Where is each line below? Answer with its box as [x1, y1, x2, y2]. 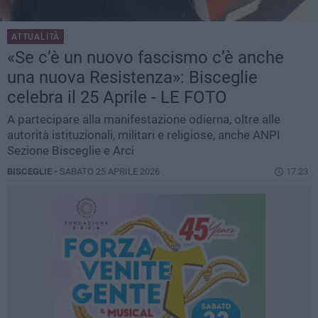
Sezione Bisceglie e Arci [7, 143, 134, 158]
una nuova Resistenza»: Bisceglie [7, 67, 258, 88]
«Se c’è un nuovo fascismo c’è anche [7, 48, 284, 68]
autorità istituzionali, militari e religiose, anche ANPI [7, 128, 280, 143]
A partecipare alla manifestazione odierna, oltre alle [7, 112, 280, 127]
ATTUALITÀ [11, 32, 60, 43]
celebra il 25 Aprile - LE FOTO [7, 87, 227, 108]
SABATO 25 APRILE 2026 [60, 166, 160, 177]
